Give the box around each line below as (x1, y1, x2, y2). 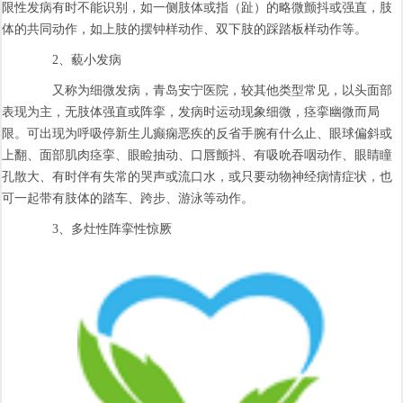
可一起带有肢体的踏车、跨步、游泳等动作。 (2, 191, 255, 205)
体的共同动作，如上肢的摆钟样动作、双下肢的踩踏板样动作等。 (2, 22, 368, 36)
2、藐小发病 (27, 52, 122, 67)
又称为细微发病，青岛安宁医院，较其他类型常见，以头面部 (27, 83, 393, 97)
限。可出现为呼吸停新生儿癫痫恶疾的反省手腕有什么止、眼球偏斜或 (2, 126, 393, 140)
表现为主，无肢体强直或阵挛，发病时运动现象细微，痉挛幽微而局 (2, 104, 381, 119)
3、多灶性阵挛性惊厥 (27, 221, 173, 236)
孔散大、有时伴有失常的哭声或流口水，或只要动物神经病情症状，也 (2, 169, 393, 184)
